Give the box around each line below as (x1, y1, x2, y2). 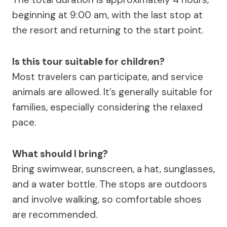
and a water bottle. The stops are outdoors (12, 178, 207, 191)
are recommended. (12, 208, 97, 221)
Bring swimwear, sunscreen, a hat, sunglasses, (12, 163, 215, 176)
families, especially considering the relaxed (12, 101, 203, 114)
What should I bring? (12, 147, 108, 161)
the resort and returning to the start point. (12, 24, 203, 37)
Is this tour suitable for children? (12, 55, 165, 68)
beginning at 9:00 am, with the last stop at (12, 9, 203, 22)
